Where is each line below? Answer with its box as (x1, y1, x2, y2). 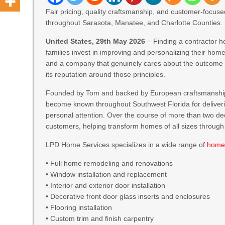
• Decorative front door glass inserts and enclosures (46, 192, 210, 200)
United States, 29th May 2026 (46, 37, 146, 45)
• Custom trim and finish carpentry (46, 214, 154, 222)
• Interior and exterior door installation (46, 181, 166, 189)
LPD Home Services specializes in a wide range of (46, 141, 207, 149)
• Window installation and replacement (46, 170, 167, 178)
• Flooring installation (46, 203, 113, 211)
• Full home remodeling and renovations (46, 159, 173, 167)
